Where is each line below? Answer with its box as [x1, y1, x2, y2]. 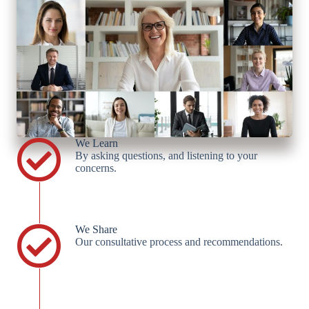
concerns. [75, 162, 117, 175]
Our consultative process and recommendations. [75, 236, 283, 248]
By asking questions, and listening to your [75, 150, 257, 162]
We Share [75, 223, 117, 236]
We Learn [75, 137, 118, 150]
